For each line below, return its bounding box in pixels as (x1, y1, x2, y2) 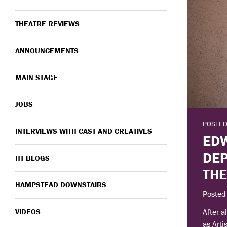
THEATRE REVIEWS (15, 19, 80, 28)
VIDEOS (15, 207, 41, 216)
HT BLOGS (15, 153, 50, 163)
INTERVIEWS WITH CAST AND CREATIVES (15, 126, 152, 136)
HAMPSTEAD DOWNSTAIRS (15, 180, 106, 190)
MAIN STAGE (15, 72, 58, 82)
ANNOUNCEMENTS (15, 46, 79, 55)
